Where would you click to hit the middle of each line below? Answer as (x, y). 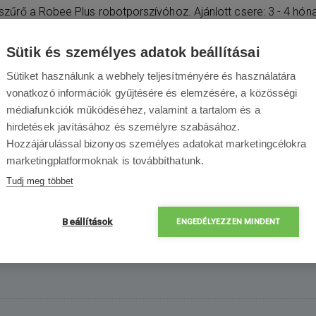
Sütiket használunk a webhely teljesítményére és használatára (151, 76)
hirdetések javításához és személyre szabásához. (123, 127)
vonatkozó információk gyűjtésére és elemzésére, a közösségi (152, 93)
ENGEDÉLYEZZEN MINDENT (229, 222)
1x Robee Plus (213, 205)
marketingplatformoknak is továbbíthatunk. (105, 160)
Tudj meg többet (40, 181)
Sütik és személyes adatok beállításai (133, 52)
